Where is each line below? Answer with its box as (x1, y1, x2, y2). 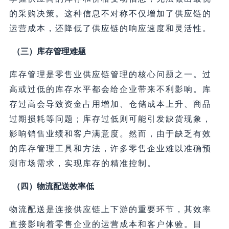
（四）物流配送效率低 (12, 182, 94, 191)
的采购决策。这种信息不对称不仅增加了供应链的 (9, 9, 212, 18)
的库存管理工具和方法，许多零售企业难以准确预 (9, 144, 212, 153)
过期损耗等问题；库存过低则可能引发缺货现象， (9, 114, 212, 124)
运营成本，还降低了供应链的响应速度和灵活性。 (9, 24, 212, 33)
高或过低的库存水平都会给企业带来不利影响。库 (9, 85, 212, 94)
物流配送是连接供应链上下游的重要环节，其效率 (9, 205, 212, 214)
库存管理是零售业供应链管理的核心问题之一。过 (9, 70, 212, 79)
